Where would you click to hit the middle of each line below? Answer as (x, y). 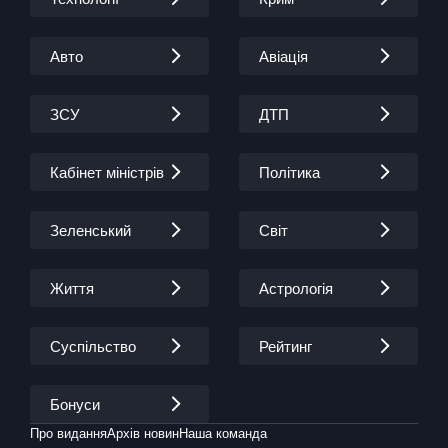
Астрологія (296, 288)
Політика (289, 172)
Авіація (283, 56)
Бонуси (75, 404)
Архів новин (143, 434)
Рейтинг (285, 346)
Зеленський (90, 230)
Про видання (68, 434)
